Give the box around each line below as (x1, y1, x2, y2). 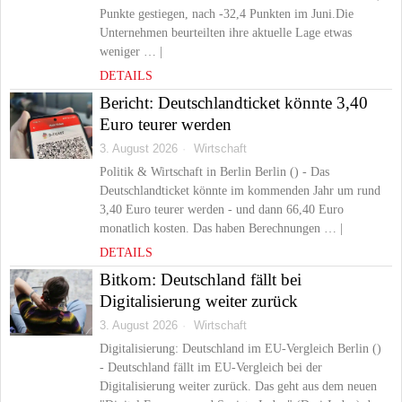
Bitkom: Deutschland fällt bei (100, 270, 301, 289)
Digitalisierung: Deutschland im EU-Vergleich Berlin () (100, 342, 381, 355)
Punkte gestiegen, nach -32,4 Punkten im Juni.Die (100, 7, 354, 21)
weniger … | (100, 45, 162, 58)
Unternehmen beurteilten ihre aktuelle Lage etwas (100, 26, 352, 39)
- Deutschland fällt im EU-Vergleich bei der (100, 361, 322, 374)
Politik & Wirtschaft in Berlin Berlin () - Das (100, 165, 329, 179)
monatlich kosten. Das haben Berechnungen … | (100, 222, 343, 235)
